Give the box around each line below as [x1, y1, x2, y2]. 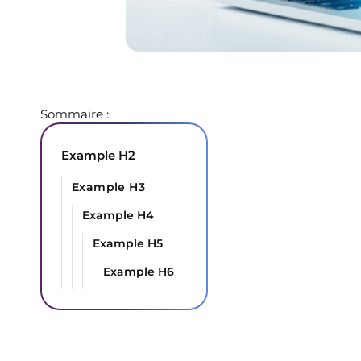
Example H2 [61, 147, 136, 163]
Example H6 [103, 263, 175, 279]
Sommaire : [40, 106, 110, 122]
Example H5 [93, 235, 164, 251]
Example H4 [82, 207, 155, 222]
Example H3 [72, 179, 146, 194]
